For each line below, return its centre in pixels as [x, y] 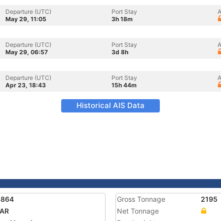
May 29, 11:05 [26, 19]
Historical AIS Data [110, 105]
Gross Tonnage [141, 199]
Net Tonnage [138, 211]
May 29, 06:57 [27, 52]
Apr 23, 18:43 [26, 85]
